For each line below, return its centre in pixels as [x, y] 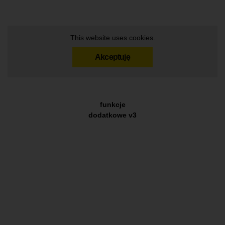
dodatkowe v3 [113, 115]
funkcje [113, 105]
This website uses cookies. [113, 38]
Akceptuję [113, 57]
